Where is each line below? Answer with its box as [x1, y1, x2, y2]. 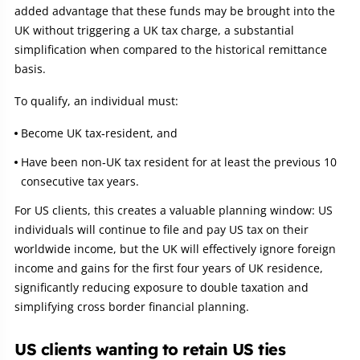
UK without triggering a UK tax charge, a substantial [14, 22, 294, 38]
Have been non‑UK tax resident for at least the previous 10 [21, 153, 337, 170]
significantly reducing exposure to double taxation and [14, 279, 309, 295]
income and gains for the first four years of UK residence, [14, 260, 323, 276]
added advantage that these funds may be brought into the [14, 2, 335, 18]
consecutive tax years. [21, 173, 139, 189]
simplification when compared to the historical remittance [14, 41, 327, 57]
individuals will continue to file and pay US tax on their [14, 221, 309, 237]
